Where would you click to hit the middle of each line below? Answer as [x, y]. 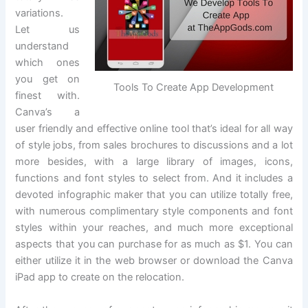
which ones [47, 63]
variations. [40, 13]
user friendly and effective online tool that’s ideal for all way [154, 129]
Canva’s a [47, 112]
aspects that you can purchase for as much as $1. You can [154, 244]
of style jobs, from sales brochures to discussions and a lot [154, 145]
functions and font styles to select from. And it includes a [154, 178]
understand [42, 46]
